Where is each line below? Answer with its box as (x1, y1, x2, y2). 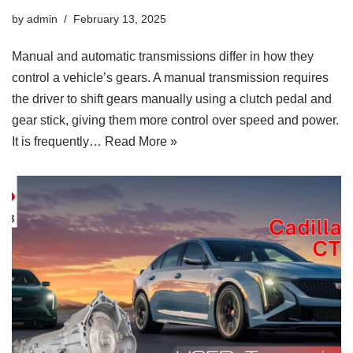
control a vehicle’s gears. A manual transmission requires (12, 70, 329, 84)
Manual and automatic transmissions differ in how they (12, 49, 314, 63)
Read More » (105, 134, 177, 148)
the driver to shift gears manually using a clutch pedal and (12, 91, 332, 106)
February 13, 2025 (73, 12, 166, 25)
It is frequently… (12, 134, 105, 148)
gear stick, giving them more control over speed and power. (12, 113, 339, 127)
